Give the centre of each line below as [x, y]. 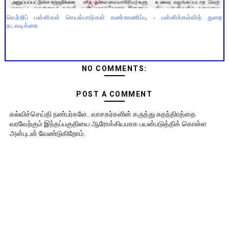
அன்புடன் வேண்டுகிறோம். [47, 133]
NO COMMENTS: [114, 68]
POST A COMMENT [114, 94]
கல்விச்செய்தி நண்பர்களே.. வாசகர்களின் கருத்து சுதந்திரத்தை [102, 114]
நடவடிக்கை [22, 25]
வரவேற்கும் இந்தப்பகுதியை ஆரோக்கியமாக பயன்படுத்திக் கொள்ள [108, 123]
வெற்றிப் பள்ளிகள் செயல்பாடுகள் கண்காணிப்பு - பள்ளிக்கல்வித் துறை [114, 17]
